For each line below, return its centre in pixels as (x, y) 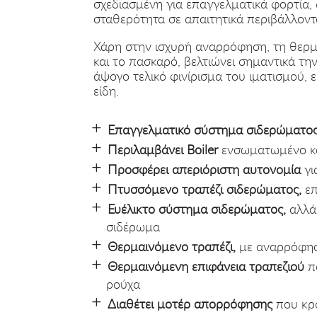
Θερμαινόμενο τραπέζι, (172, 247)
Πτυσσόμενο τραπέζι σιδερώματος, (204, 189)
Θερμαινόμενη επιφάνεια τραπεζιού (206, 266)
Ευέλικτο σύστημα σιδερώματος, (197, 209)
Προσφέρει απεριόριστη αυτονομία (204, 169)
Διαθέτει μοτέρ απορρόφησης (190, 304)
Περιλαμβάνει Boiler (163, 150)
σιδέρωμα (133, 227)
